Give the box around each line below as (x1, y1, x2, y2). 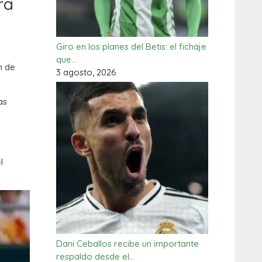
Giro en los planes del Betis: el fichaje (56, 41, 206, 52)
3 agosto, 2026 (56, 67, 116, 78)
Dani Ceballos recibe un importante (56, 238, 199, 249)
